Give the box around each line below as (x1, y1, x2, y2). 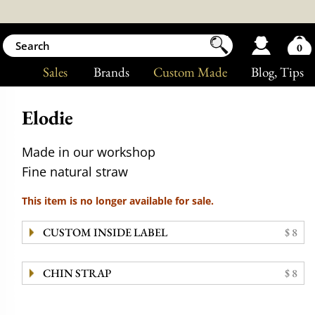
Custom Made (153, 63, 227, 81)
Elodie (22, 105, 74, 130)
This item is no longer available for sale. (22, 194, 214, 207)
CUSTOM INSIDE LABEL (42, 225, 167, 240)
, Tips (274, 63, 304, 81)
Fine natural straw (22, 163, 129, 180)
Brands (93, 63, 129, 81)
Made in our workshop (22, 143, 156, 160)
